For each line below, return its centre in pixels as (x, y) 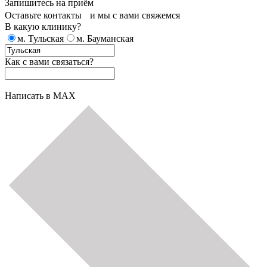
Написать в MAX (40, 96)
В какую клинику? (43, 27)
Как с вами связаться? (49, 62)
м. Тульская (41, 38)
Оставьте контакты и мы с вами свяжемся (92, 15)
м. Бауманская (105, 38)
